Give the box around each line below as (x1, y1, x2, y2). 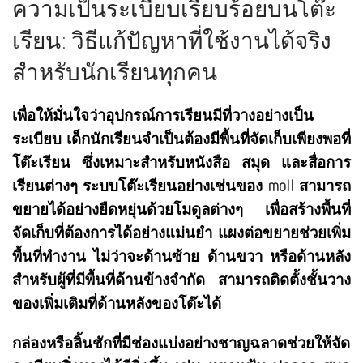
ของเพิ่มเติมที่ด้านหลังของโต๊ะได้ (12, 294, 221, 313)
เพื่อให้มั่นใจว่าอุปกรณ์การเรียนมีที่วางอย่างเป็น (12, 106, 314, 125)
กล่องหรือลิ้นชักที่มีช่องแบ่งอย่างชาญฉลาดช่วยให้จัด (12, 334, 350, 352)
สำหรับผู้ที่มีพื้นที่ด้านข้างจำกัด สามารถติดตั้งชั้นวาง (12, 271, 351, 289)
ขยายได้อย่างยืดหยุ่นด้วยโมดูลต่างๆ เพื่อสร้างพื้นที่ (12, 200, 351, 219)
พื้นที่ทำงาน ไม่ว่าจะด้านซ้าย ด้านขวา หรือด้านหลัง (12, 247, 351, 266)
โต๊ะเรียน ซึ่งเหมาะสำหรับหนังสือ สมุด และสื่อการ (12, 153, 351, 172)
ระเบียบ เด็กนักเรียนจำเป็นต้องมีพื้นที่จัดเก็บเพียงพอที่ (12, 130, 351, 148)
